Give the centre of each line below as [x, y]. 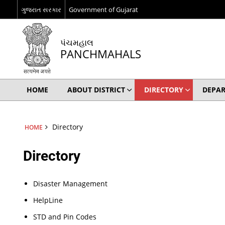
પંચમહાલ [77, 42]
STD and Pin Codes [65, 217]
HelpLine [48, 200]
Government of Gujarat [103, 9]
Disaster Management [71, 184]
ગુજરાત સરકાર [41, 9]
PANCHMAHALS [100, 54]
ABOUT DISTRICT [96, 90]
